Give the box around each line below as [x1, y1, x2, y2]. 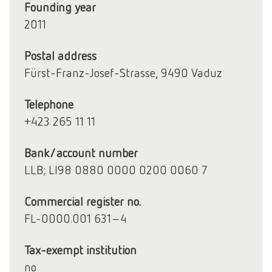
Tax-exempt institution [24, 242, 137, 257]
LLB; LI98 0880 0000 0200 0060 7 [24, 162, 207, 177]
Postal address [24, 48, 97, 63]
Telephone [24, 97, 73, 112]
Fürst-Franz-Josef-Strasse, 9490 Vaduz [24, 65, 222, 80]
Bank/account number [24, 145, 138, 160]
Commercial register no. [24, 194, 141, 209]
